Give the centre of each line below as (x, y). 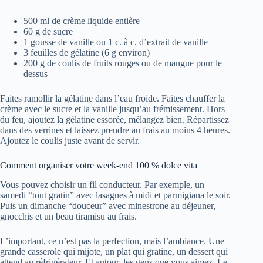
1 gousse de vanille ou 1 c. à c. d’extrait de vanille (116, 42)
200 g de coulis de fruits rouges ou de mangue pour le (123, 63)
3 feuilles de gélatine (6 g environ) (87, 53)
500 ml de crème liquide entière (82, 21)
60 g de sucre (48, 32)
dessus (36, 74)
